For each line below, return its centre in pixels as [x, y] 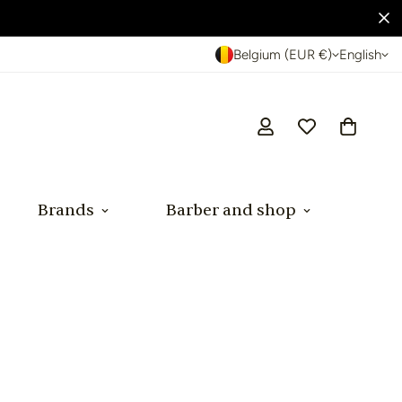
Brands [66, 211]
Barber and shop [231, 211]
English [360, 54]
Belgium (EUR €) [283, 54]
